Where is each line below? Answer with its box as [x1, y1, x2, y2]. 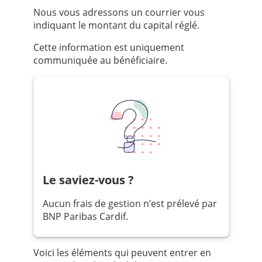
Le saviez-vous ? [49, 172, 134, 188]
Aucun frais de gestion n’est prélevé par [42, 197, 217, 211]
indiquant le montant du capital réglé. [33, 19, 199, 32]
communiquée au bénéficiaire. [33, 54, 167, 67]
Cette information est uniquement [33, 41, 184, 54]
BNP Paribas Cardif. [42, 210, 128, 223]
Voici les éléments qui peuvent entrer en [33, 246, 211, 260]
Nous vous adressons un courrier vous [33, 6, 205, 19]
